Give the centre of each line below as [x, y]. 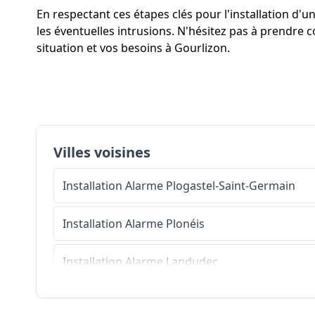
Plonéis [185, 224]
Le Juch [185, 300]
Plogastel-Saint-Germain [231, 186]
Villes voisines [102, 153]
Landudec [192, 262]
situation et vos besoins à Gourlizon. [133, 48]
